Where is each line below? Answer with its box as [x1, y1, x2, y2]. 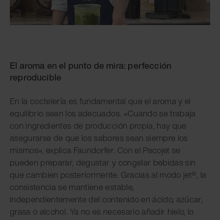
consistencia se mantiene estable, [10, 180, 134, 193]
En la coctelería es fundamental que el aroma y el [10, 94, 191, 107]
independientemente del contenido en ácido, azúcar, [10, 192, 203, 205]
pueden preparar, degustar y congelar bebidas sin [10, 156, 196, 168]
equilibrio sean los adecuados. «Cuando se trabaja [10, 107, 196, 119]
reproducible [10, 70, 62, 83]
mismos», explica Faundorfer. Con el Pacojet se [10, 143, 181, 156]
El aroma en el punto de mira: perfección [10, 58, 172, 72]
